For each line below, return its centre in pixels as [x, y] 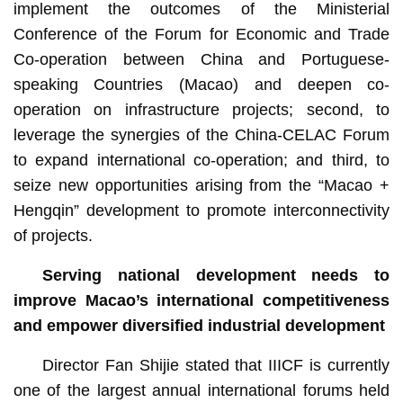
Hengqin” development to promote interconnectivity [201, 210]
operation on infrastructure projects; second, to [201, 109]
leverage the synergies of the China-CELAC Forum [201, 134]
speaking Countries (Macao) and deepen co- [201, 84]
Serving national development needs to [216, 275]
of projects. [53, 235]
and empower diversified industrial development [199, 325]
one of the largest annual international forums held [201, 390]
